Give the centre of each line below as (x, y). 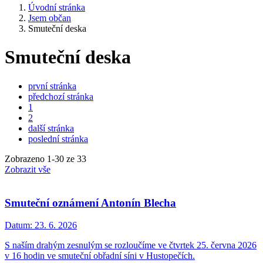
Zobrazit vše (28, 169)
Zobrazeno (26, 159)
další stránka (51, 128)
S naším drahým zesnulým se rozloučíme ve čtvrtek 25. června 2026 (131, 245)
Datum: (18, 225)
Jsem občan (50, 18)
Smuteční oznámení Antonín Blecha (90, 203)
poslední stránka (58, 139)
